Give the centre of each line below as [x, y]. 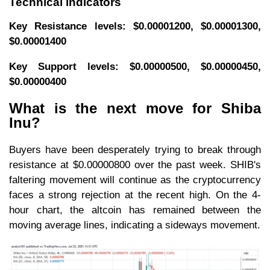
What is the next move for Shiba [135, 108]
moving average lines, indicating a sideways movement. [135, 225]
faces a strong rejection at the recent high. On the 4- [135, 195]
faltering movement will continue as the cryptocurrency [135, 180]
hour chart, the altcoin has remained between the [135, 210]
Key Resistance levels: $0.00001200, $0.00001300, [135, 27]
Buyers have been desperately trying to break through [135, 150]
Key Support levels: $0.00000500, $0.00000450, [135, 67]
